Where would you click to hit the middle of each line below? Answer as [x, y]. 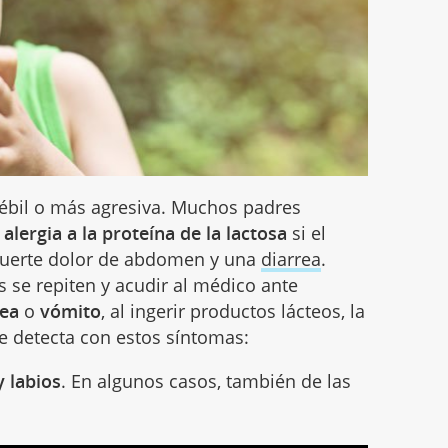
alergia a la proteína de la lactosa [146, 232]
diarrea [291, 258]
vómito [71, 310]
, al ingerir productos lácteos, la [233, 310]
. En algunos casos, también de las [206, 380]
